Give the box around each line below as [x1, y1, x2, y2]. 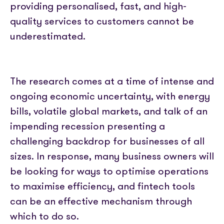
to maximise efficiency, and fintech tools [10, 179, 195, 193]
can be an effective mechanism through [10, 194, 192, 208]
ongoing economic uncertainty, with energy [10, 89, 210, 103]
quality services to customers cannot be [10, 14, 194, 28]
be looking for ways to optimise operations [10, 164, 208, 178]
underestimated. [10, 29, 85, 43]
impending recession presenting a [10, 119, 165, 133]
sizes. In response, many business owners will [10, 149, 214, 163]
